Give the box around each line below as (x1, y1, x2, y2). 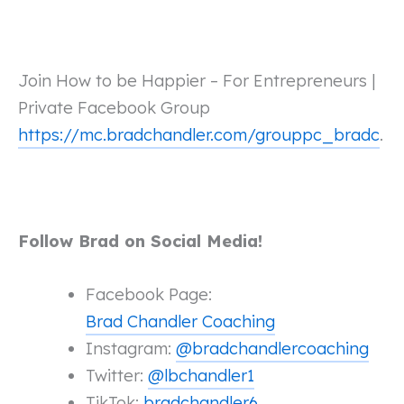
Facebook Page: (85, 284, 212, 306)
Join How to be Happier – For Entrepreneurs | (18, 69, 376, 91)
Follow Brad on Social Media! (18, 230, 262, 252)
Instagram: (85, 338, 176, 360)
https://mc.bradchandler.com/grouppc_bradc (18, 124, 380, 145)
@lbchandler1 (147, 365, 254, 387)
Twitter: (85, 365, 148, 387)
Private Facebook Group (18, 96, 210, 118)
